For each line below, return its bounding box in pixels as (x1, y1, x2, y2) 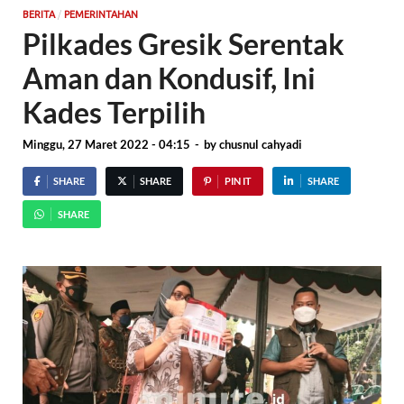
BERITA (23, 8, 55, 20)
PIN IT (224, 175, 252, 188)
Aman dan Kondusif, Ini (23, 60, 316, 96)
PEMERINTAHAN (64, 8, 138, 20)
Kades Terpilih (23, 94, 211, 130)
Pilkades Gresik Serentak (23, 25, 344, 61)
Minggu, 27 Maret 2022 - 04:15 (23, 137, 190, 152)
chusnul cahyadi (219, 137, 302, 152)
